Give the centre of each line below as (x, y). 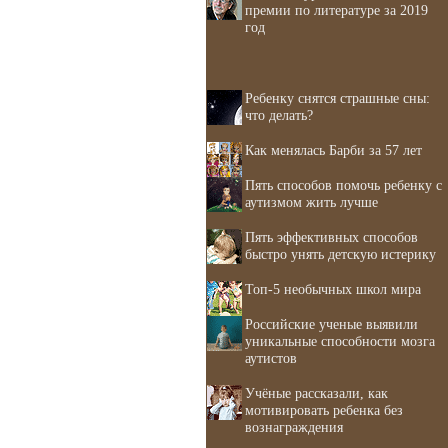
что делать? (279, 115)
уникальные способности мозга (340, 341)
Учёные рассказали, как (316, 393)
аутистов (271, 358)
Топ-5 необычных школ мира (333, 289)
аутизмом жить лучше (311, 202)
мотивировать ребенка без (324, 410)
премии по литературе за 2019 (336, 10)
